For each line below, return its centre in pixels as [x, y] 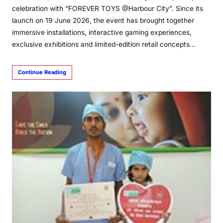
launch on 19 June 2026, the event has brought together [103, 20]
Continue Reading [42, 72]
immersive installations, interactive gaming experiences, [102, 32]
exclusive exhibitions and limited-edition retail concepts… [104, 44]
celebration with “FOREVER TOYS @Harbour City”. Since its [108, 8]
